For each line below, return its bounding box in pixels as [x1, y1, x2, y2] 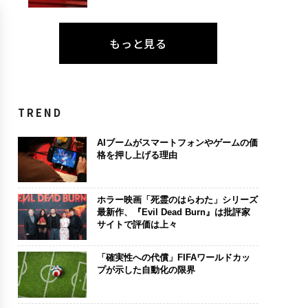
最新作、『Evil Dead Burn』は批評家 [96, 207, 250, 218]
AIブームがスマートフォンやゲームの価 [96, 137, 258, 148]
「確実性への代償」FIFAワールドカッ [96, 252, 250, 263]
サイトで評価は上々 [96, 219, 177, 230]
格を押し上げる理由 [96, 149, 177, 160]
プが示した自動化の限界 [96, 264, 195, 275]
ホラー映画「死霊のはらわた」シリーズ [96, 195, 258, 206]
